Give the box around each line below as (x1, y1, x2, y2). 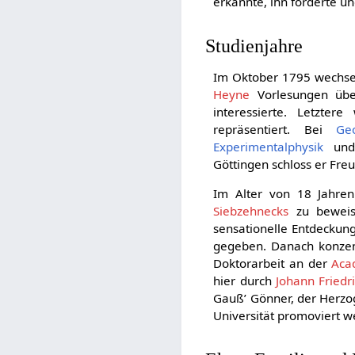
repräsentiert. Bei (213, 120, 336, 137)
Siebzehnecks (213, 203, 289, 219)
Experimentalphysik (213, 138, 324, 155)
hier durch (213, 273, 277, 289)
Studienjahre (205, 34, 303, 56)
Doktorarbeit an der (213, 255, 332, 272)
